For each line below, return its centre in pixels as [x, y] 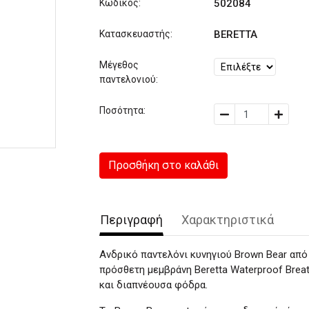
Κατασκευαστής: [136, 34]
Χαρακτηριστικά [228, 220]
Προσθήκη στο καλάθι [163, 165]
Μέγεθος [119, 65]
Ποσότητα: [122, 110]
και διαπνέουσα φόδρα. [153, 285]
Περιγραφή [131, 220]
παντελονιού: [129, 79]
